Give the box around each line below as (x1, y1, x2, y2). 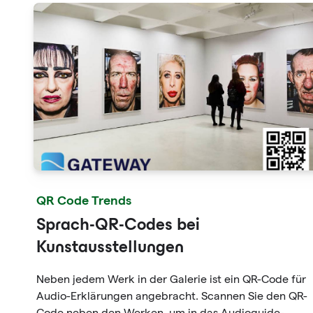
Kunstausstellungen (36, 241, 184, 256)
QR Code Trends (36, 192, 131, 207)
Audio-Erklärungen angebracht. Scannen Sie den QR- (36, 290, 307, 302)
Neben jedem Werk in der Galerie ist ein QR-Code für (36, 273, 306, 285)
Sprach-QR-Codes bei (36, 219, 200, 233)
